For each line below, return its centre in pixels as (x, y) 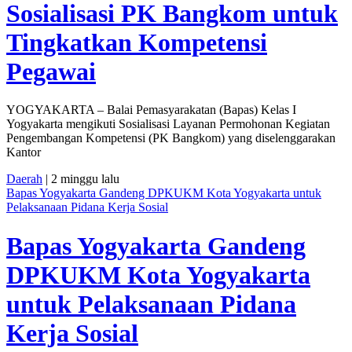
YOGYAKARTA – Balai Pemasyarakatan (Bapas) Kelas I (151, 110)
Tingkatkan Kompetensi (137, 42)
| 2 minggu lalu (81, 179)
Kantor (24, 152)
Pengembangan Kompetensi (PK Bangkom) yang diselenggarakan (171, 138)
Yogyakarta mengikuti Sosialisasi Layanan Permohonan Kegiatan (168, 124)
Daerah (24, 179)
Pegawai (51, 71)
